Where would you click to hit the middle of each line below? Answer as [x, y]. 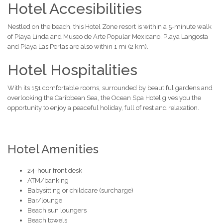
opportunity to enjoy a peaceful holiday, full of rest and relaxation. [103, 108]
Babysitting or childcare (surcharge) [80, 190]
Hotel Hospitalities [72, 70]
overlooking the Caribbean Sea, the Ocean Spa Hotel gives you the [104, 98]
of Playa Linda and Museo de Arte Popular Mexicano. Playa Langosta [108, 37]
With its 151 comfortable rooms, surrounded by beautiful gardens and [110, 88]
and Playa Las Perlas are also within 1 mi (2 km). [78, 47]
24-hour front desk [55, 170]
